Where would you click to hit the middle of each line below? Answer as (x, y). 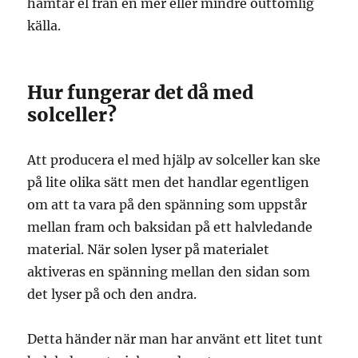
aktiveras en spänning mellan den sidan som (169, 272)
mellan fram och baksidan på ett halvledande (170, 227)
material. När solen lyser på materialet (149, 250)
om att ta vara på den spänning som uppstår (167, 205)
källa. (44, 26)
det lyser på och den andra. (112, 294)
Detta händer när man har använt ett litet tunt (175, 339)
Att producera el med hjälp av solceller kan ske (174, 160)
